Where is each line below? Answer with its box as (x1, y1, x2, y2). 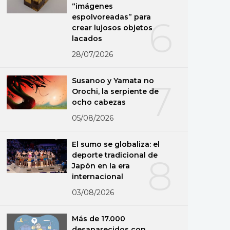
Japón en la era (72, 161, 130, 170)
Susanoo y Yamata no (72, 75, 155, 85)
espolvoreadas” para (72, 12, 151, 22)
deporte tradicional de (72, 150, 158, 160)
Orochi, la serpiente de (72, 86, 159, 96)
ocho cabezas (72, 97, 126, 107)
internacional (72, 171, 124, 181)
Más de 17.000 (72, 214, 126, 223)
